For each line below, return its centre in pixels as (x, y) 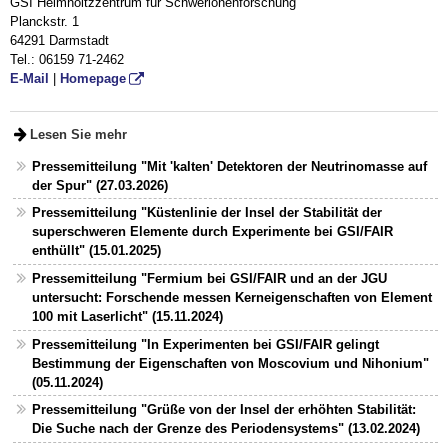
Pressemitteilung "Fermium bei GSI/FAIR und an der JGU (209, 278)
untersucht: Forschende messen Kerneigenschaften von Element (231, 297)
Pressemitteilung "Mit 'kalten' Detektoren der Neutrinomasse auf (229, 166)
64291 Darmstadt (59, 41)
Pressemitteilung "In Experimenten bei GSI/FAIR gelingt (205, 344)
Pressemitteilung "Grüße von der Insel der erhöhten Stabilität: (223, 410)
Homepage (93, 79)
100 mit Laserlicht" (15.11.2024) (127, 316)
